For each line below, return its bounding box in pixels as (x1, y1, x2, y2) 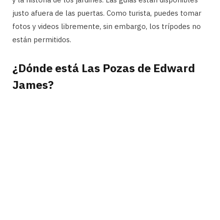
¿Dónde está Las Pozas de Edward (12, 60, 195, 76)
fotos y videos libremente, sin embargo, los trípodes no (12, 21, 201, 31)
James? (12, 77, 54, 92)
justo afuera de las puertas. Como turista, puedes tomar (12, 8, 201, 18)
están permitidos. (12, 34, 71, 44)
